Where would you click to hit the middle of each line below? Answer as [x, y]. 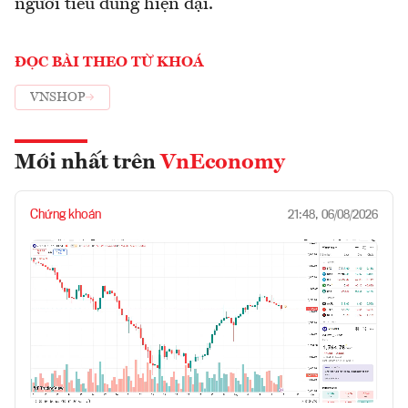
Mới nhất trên [87, 163]
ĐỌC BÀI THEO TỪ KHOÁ [109, 62]
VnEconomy [223, 163]
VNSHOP [58, 98]
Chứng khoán [66, 214]
